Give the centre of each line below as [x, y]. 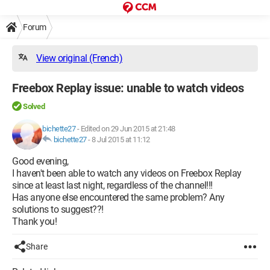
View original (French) [79, 58]
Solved [34, 106]
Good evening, [40, 161]
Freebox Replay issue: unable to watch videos [128, 88]
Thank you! [34, 221]
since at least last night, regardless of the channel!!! [112, 185]
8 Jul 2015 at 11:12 [121, 140]
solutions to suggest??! [58, 209]
